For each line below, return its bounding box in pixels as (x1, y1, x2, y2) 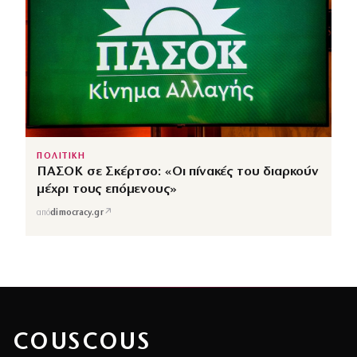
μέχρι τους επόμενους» (37, 182, 177, 197)
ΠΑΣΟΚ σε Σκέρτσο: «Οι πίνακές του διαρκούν (37, 165, 319, 179)
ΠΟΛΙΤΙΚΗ (37, 152, 86, 162)
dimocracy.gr (50, 208, 104, 218)
